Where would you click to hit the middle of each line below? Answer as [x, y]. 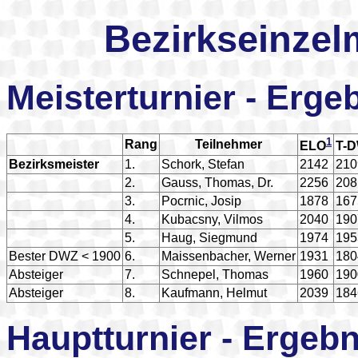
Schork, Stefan [203, 164]
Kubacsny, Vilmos [212, 219]
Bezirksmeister [54, 164]
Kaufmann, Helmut [214, 292]
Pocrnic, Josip [201, 201]
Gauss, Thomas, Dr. [217, 182]
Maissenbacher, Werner [229, 256]
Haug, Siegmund [209, 237]
